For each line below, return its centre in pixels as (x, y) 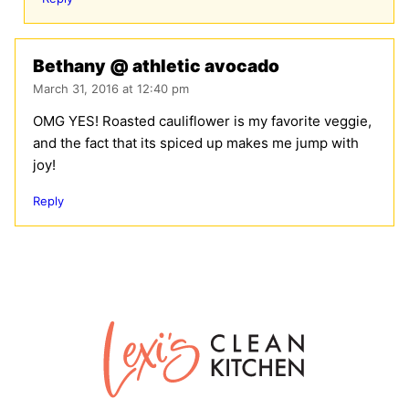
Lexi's (118, 330)
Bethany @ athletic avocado (156, 67)
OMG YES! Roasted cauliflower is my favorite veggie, (202, 121)
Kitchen (124, 367)
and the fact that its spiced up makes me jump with (196, 143)
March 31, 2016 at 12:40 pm (111, 89)
